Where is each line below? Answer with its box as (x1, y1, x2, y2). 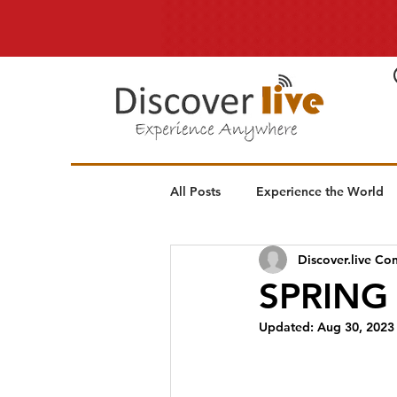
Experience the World (256, 183, 384, 199)
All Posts (170, 183, 221, 199)
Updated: (259, 319, 317, 335)
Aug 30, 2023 (317, 319, 394, 335)
